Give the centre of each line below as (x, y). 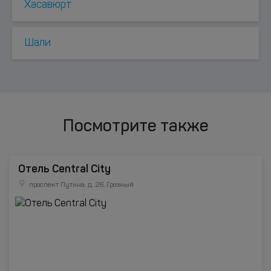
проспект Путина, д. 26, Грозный (81, 185)
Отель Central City (64, 169)
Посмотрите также (135, 127)
